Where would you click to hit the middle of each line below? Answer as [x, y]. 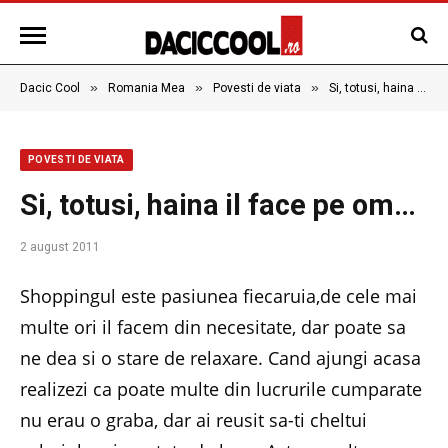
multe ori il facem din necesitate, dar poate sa [213, 327]
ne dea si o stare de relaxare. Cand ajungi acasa [220, 358]
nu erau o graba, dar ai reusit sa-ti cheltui [193, 420]
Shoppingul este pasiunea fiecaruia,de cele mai [218, 296]
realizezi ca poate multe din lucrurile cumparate [221, 389]
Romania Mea [146, 88]
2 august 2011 [60, 247]
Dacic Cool [50, 88]
